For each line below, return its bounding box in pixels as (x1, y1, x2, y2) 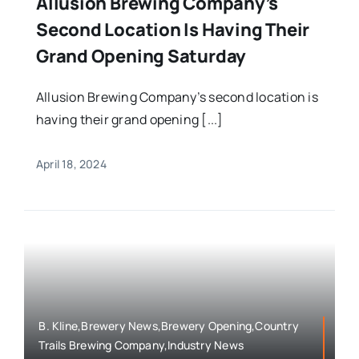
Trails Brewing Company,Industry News (38, 337, 244, 353)
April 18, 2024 (35, 155, 107, 171)
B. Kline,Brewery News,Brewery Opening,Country (38, 318, 299, 334)
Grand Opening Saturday (35, 43, 247, 68)
